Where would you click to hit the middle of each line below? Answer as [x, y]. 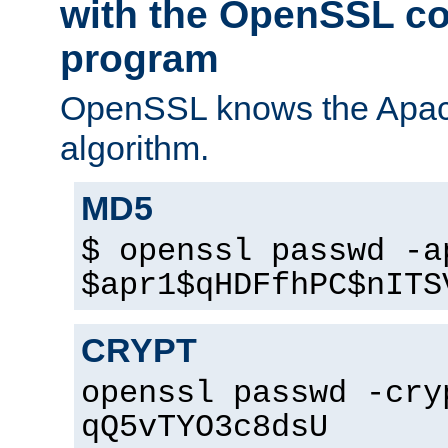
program [139, 59]
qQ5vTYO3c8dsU [204, 427]
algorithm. [134, 147]
